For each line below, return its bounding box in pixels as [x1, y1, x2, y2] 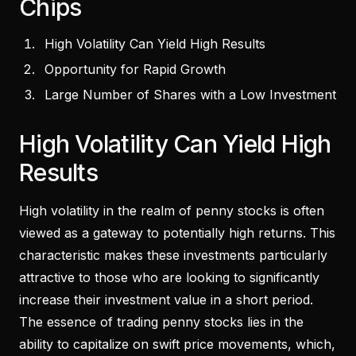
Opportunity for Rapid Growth [44, 60, 226, 77]
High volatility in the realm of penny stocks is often [19, 202, 324, 219]
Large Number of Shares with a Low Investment [44, 86, 336, 103]
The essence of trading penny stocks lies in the [19, 313, 304, 330]
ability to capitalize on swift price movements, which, [19, 335, 335, 352]
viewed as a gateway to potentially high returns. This [19, 224, 335, 241]
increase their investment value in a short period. [19, 291, 313, 308]
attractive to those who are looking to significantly [19, 269, 319, 285]
